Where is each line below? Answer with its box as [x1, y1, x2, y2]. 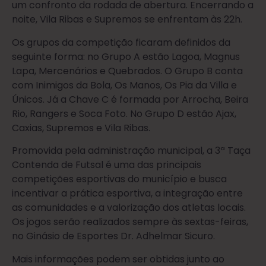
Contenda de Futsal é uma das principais [12, 158, 201, 172]
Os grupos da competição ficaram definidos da [12, 35, 230, 49]
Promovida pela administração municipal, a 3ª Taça [12, 144, 251, 158]
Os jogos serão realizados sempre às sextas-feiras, [12, 215, 248, 229]
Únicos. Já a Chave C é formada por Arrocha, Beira [12, 92, 248, 106]
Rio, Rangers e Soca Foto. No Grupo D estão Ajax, [12, 106, 236, 121]
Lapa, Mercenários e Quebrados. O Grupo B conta [12, 64, 243, 78]
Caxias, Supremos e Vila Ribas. [12, 121, 150, 135]
